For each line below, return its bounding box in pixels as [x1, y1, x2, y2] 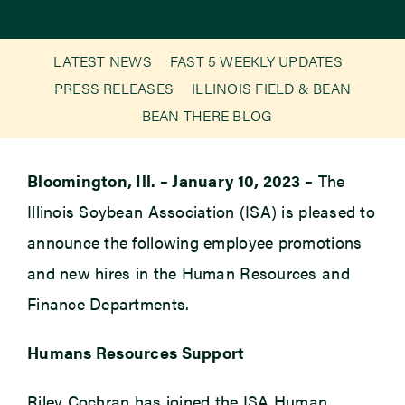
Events [19, 91, 57, 110]
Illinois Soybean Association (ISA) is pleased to [26, 200, 375, 223]
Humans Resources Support [26, 341, 245, 364]
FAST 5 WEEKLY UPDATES [169, 51, 343, 72]
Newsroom [19, 41, 81, 60]
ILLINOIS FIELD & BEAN [192, 78, 352, 99]
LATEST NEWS [53, 51, 152, 72]
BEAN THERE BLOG [141, 105, 273, 127]
